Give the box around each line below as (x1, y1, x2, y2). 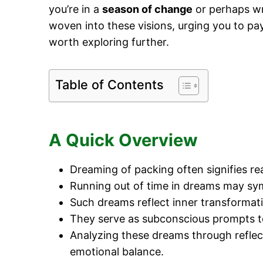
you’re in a (49, 2, 102, 15)
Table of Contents (55, 76, 164, 92)
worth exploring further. (49, 35, 169, 48)
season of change (102, 2, 193, 15)
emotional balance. (70, 245, 164, 258)
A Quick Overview (49, 130, 198, 151)
